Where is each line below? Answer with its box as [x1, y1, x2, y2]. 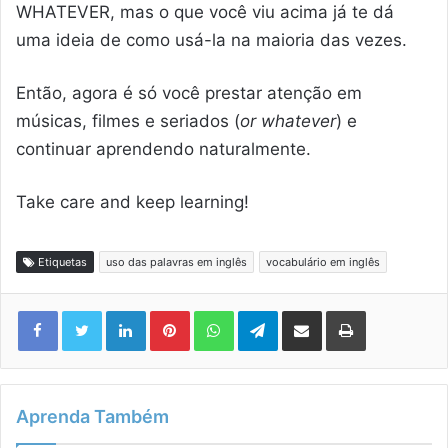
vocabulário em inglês [266, 254, 380, 269]
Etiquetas [35, 254, 87, 269]
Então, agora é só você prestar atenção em [16, 82, 362, 103]
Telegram [277, 299, 344, 319]
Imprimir [365, 299, 424, 319]
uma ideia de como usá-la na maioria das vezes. [16, 29, 407, 50]
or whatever [240, 110, 336, 131]
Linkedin [145, 299, 205, 319]
